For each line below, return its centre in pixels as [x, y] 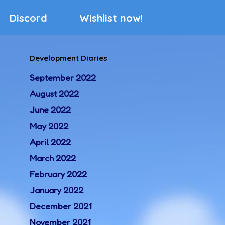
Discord [28, 18]
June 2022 [50, 110]
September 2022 [63, 78]
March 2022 [53, 158]
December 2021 [61, 206]
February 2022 [59, 174]
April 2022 [50, 142]
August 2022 [54, 94]
